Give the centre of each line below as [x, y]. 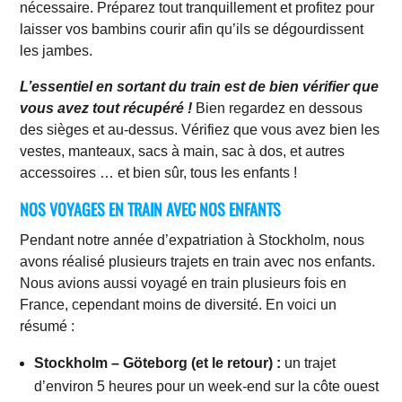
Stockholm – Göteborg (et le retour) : [158, 363]
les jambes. [58, 50]
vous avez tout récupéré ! [106, 108]
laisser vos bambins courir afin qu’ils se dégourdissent [192, 29]
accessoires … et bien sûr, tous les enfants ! [161, 172]
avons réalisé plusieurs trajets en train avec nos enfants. [198, 261]
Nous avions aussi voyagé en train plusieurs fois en [184, 283]
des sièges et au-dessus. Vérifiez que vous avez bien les [200, 129]
